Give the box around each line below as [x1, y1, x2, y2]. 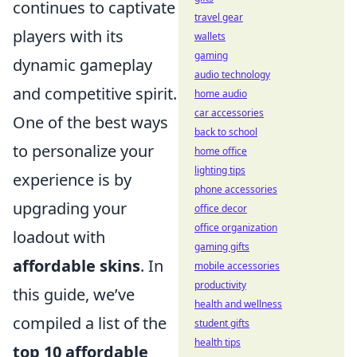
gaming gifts [194, 240, 249, 253]
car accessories [194, 106, 264, 120]
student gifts [194, 316, 249, 330]
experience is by [13, 169, 131, 190]
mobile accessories [194, 259, 280, 273]
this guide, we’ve [13, 284, 135, 305]
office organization [194, 221, 277, 234]
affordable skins [13, 255, 140, 277]
